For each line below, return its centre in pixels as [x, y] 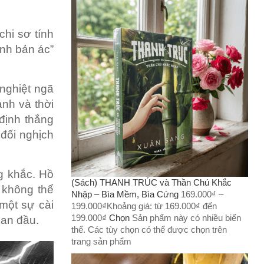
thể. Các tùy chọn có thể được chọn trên [149, 229]
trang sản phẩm [101, 241]
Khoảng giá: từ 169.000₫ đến [162, 206]
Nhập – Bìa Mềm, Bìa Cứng [125, 194]
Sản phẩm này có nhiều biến [187, 217]
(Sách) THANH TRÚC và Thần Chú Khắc [151, 182]
